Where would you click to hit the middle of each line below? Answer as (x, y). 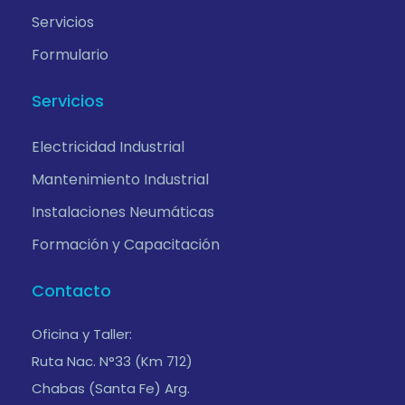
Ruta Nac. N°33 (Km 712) (112, 361)
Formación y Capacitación (126, 245)
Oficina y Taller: (82, 334)
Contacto (71, 291)
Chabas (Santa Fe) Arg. (111, 388)
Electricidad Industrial (108, 147)
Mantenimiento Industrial (120, 179)
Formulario (70, 55)
